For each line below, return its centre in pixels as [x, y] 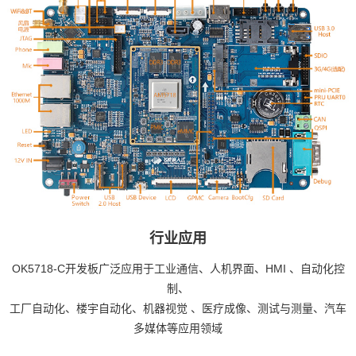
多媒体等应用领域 [178, 329]
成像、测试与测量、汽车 [285, 309]
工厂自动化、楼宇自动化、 [76, 309]
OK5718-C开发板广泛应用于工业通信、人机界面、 [138, 269]
